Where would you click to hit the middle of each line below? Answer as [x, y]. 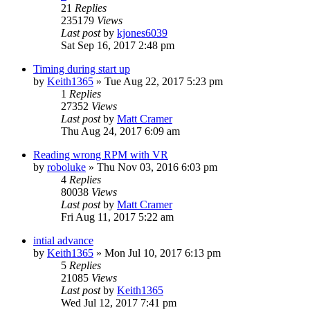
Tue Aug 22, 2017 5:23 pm [164, 81]
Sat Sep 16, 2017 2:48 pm [118, 45]
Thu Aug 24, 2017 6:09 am [120, 131]
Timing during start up [82, 69]
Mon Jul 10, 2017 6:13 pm [163, 253]
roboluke [66, 167]
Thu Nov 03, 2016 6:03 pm [157, 167]
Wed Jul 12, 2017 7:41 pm [119, 302]
